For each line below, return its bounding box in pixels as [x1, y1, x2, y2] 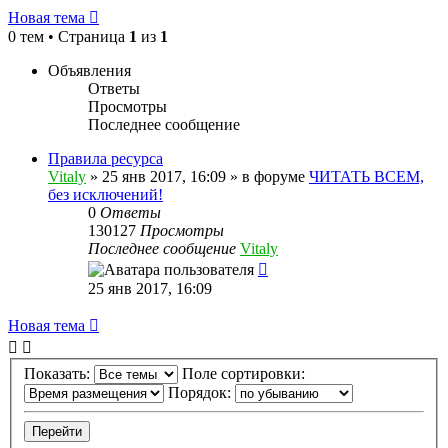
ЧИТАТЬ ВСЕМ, [309, 167, 424, 185]
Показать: [24, 365, 94, 383]
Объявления [48, 61, 131, 79]
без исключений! [48, 185, 163, 203]
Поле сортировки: [182, 365, 309, 383]
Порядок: [168, 384, 235, 402]
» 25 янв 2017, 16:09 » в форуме [86, 167, 309, 185]
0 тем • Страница [8, 27, 129, 45]
